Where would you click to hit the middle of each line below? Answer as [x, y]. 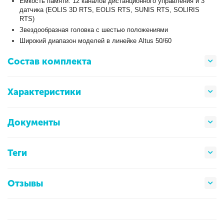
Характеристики [44, 92]
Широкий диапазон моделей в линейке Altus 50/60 [96, 41]
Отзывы [25, 183]
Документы [34, 122]
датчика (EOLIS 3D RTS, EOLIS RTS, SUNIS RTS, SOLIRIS [110, 10]
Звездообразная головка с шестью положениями [94, 30]
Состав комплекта [49, 61]
